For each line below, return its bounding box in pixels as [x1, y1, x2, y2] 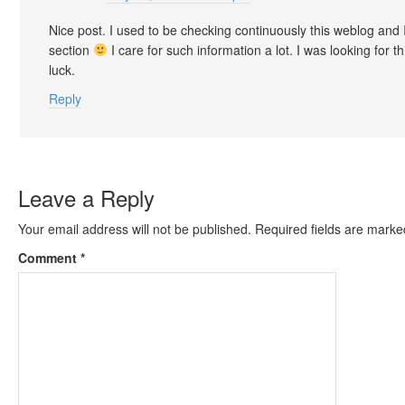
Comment [18, 249, 80, 267]
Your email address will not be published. [18, 220, 251, 238]
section [49, 41, 93, 59]
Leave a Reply [18, 182, 155, 213]
